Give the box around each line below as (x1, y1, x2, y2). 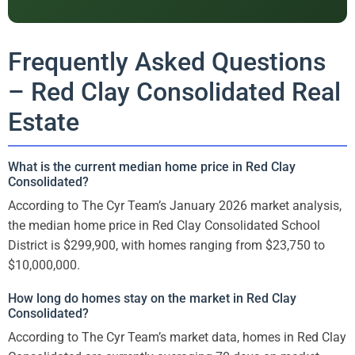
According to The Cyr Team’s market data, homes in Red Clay (8, 329, 346, 345)
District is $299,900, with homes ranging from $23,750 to (8, 237, 325, 253)
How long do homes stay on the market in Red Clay (8, 290, 296, 306)
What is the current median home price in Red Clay (8, 158, 296, 174)
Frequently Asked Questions (8, 46, 326, 77)
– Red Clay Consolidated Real (8, 76, 341, 107)
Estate (8, 106, 79, 137)
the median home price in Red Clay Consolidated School (8, 217, 320, 233)
